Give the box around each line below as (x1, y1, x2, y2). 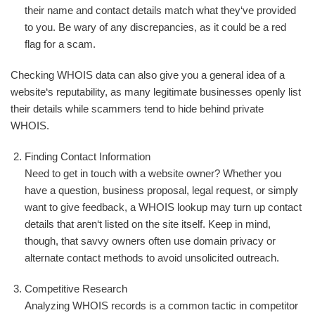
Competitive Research (25, 283, 127, 295)
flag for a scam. (25, 38, 96, 50)
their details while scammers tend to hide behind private (11, 103, 264, 115)
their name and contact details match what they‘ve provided (25, 4, 296, 16)
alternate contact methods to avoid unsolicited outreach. (25, 252, 279, 264)
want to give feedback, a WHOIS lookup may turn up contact (25, 201, 302, 213)
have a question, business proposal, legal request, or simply (25, 184, 298, 196)
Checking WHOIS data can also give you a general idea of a (11, 69, 285, 81)
